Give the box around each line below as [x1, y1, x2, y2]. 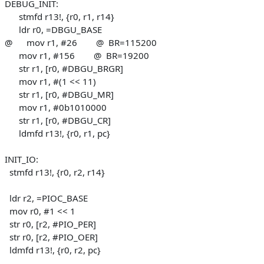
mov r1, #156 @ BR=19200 [5, 49, 149, 61]
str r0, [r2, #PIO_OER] [5, 230, 98, 243]
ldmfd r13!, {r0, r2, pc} [5, 243, 101, 256]
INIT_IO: [5, 153, 38, 165]
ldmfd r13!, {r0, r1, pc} [5, 127, 110, 139]
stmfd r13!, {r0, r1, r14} [5, 10, 114, 22]
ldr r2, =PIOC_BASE [5, 192, 88, 204]
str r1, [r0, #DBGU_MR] [5, 88, 114, 100]
